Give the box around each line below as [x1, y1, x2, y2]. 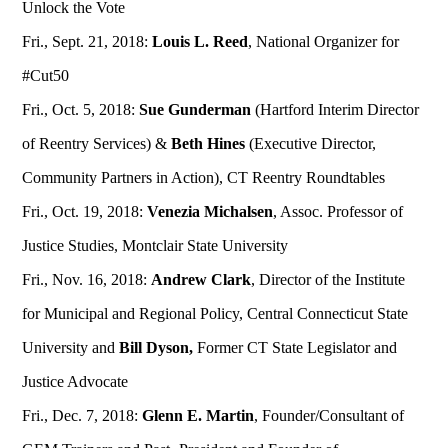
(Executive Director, [245, 135, 377, 153]
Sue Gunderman [139, 101, 252, 119]
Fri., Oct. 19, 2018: [22, 203, 148, 221]
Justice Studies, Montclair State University [22, 237, 289, 255]
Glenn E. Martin [142, 407, 255, 425]
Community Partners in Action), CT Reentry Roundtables [22, 169, 386, 187]
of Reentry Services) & [22, 135, 172, 153]
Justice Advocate [22, 373, 129, 391]
